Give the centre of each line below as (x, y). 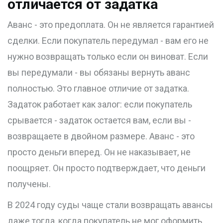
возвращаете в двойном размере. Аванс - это (101, 136)
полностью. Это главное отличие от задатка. (98, 89)
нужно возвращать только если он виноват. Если (108, 57)
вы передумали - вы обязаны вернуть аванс (99, 73)
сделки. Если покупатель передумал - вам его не (108, 41)
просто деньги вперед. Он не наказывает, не (99, 152)
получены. (29, 184)
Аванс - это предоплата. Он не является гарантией (111, 25)
